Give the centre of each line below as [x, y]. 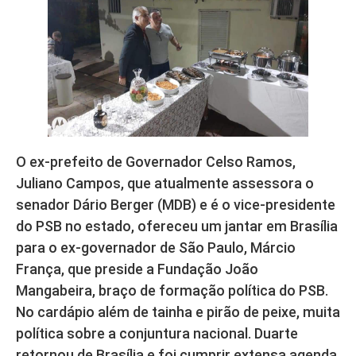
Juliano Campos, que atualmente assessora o [165, 184]
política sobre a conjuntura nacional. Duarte [157, 334]
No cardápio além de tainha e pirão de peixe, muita [178, 312]
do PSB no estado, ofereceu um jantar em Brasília [177, 226]
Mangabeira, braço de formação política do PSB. [172, 291]
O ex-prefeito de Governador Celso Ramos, [156, 162]
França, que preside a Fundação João [137, 269]
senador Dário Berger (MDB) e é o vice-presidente [176, 205]
